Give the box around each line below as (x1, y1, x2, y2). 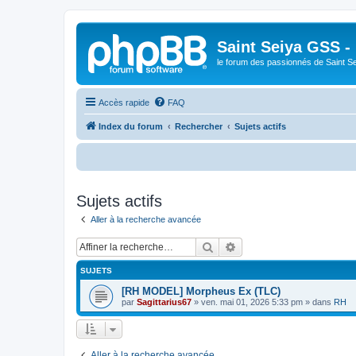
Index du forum (99, 121, 163, 131)
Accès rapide (99, 97, 149, 107)
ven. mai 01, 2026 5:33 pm (201, 297, 303, 307)
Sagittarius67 (137, 297, 192, 307)
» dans (303, 297, 334, 307)
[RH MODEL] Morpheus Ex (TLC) (122, 285, 281, 297)
